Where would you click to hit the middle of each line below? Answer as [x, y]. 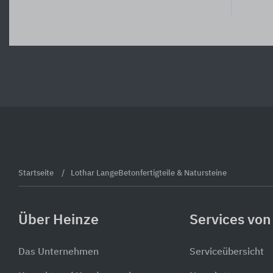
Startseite [37, 173]
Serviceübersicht [227, 253]
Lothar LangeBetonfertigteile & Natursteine [149, 173]
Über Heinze [58, 220]
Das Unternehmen [58, 253]
